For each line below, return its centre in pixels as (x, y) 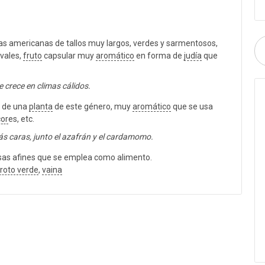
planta (41, 107)
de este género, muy (93, 107)
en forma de (159, 56)
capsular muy (69, 56)
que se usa (192, 107)
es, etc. (21, 119)
